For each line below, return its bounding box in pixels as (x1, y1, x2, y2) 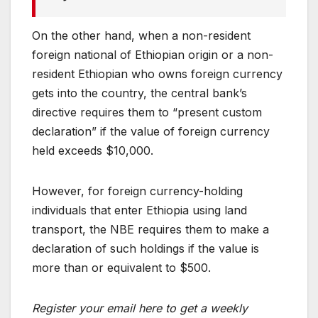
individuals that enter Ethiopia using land (32, 203, 247, 218)
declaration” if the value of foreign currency (32, 124, 270, 139)
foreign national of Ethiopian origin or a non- (32, 48, 273, 62)
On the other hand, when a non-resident (32, 28, 251, 43)
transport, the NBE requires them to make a (32, 222, 269, 237)
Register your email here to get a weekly (32, 301, 248, 316)
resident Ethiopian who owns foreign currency (32, 67, 283, 82)
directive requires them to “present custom (32, 105, 262, 120)
